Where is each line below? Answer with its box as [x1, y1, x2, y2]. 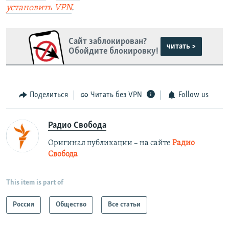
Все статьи [108, 200, 141, 209]
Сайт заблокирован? [68, 36, 147, 47]
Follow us [178, 91, 209, 100]
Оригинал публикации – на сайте [48, 139, 172, 147]
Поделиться [29, 91, 68, 100]
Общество [56, 200, 86, 209]
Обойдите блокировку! [68, 46, 158, 56]
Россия [13, 200, 34, 209]
